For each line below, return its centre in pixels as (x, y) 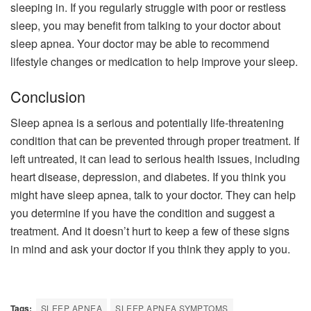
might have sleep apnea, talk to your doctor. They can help (153, 195)
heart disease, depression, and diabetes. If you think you (148, 177)
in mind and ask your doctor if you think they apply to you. (150, 249)
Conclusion (48, 96)
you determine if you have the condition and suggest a (143, 213)
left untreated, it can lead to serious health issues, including (155, 159)
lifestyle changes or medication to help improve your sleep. (154, 61)
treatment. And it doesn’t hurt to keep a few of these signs (150, 231)
